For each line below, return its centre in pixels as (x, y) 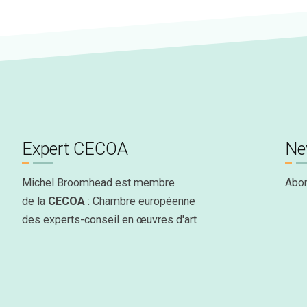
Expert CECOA (75, 149)
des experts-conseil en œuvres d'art (110, 220)
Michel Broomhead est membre (99, 183)
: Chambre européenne (140, 201)
